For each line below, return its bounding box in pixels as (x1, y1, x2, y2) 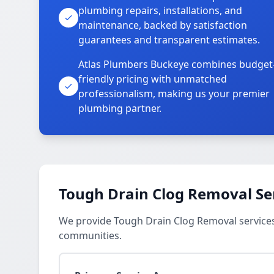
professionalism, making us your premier (78, 87, 270, 100)
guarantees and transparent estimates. (78, 33, 260, 46)
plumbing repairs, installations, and (78, 4, 242, 17)
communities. (59, 229, 122, 242)
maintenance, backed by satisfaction (78, 18, 247, 32)
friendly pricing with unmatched (78, 72, 227, 86)
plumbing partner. (78, 102, 161, 115)
